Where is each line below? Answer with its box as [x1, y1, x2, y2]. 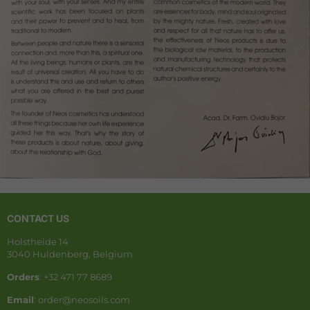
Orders [7, 271, 39, 282]
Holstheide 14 [7, 235, 69, 247]
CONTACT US [7, 212, 69, 224]
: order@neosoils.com [34, 293, 130, 305]
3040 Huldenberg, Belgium [7, 248, 133, 259]
